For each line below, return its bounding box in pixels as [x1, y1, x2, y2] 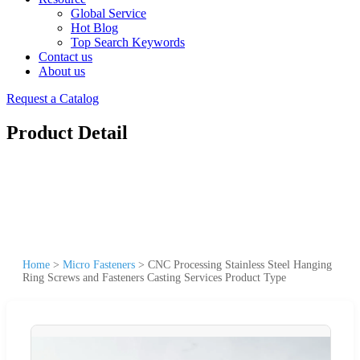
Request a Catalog [6, 92, 99, 105]
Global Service [71, 6, 146, 20]
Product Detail [6, 121, 128, 143]
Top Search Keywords [71, 35, 185, 49]
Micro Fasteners [63, 258, 135, 271]
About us [39, 64, 85, 78]
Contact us [39, 50, 92, 63]
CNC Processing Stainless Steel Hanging [148, 258, 332, 271]
